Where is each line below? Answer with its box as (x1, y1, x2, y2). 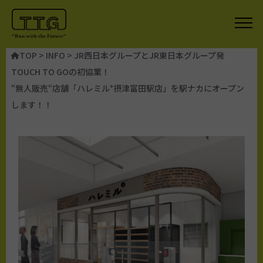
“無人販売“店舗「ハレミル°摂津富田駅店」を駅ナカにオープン (11, 82, 244, 94)
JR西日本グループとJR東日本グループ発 (73, 49, 224, 61)
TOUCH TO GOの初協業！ (11, 66, 110, 77)
